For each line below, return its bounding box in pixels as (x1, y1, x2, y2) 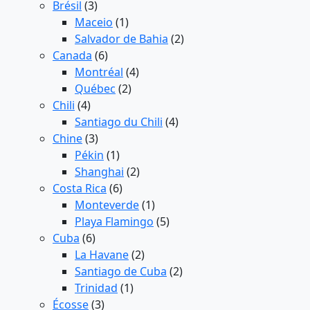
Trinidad (75, 280, 118, 296)
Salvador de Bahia (75, 31, 168, 47)
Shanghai (75, 164, 124, 180)
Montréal (75, 64, 123, 80)
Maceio (75, 15, 113, 30)
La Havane (75, 247, 129, 263)
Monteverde (75, 197, 139, 213)
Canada (53, 48, 92, 64)
